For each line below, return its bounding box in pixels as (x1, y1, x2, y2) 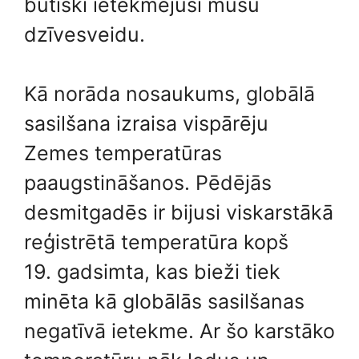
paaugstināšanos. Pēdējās (24, 171, 272, 195)
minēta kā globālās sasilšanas (24, 289, 305, 313)
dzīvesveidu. (24, 22, 145, 46)
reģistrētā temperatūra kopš (24, 230, 288, 254)
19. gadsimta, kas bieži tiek (24, 260, 280, 284)
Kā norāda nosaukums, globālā (24, 82, 315, 106)
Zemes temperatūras (24, 141, 222, 165)
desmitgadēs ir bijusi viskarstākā (24, 200, 333, 224)
